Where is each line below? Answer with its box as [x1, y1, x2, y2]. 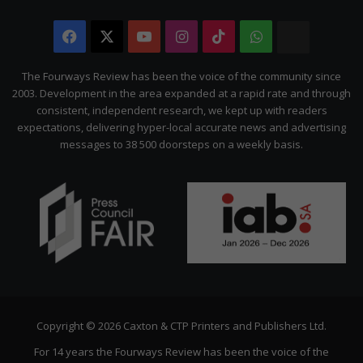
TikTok [226, 26, 275, 46]
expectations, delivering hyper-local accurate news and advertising [17, 119, 346, 135]
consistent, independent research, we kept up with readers [36, 102, 327, 117]
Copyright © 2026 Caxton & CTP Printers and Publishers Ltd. [36, 318, 327, 333]
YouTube [152, 26, 214, 46]
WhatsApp [262, 26, 335, 46]
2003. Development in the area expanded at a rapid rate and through [12, 85, 351, 100]
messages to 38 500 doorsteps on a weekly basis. [60, 136, 303, 152]
